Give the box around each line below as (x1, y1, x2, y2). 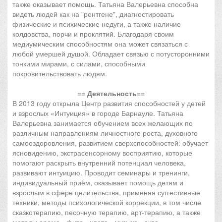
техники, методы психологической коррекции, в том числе (12, 197, 201, 207)
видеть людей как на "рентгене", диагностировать (12, 9, 174, 19)
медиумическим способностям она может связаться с (12, 39, 188, 49)
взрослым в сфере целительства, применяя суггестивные (12, 187, 200, 197)
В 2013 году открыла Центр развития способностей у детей (12, 98, 206, 108)
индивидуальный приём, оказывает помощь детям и (12, 177, 183, 187)
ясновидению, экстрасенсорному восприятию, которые (12, 148, 192, 158)
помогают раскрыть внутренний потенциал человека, (12, 158, 186, 167)
